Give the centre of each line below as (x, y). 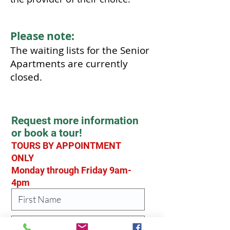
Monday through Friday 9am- (71, 170)
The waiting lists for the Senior (80, 50)
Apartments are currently (69, 63)
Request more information (75, 120)
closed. (26, 77)
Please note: (42, 36)
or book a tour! (47, 133)
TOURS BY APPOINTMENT (66, 145)
